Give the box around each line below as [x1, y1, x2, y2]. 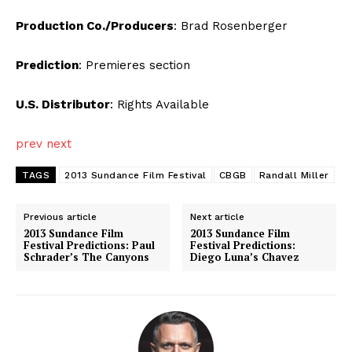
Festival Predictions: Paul [24, 238, 155, 253]
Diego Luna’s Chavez [190, 250, 300, 265]
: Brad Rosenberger [174, 19, 288, 34]
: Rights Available [110, 97, 209, 112]
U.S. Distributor [16, 97, 110, 112]
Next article [190, 211, 245, 223]
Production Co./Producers [16, 19, 174, 34]
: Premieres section [79, 58, 190, 73]
